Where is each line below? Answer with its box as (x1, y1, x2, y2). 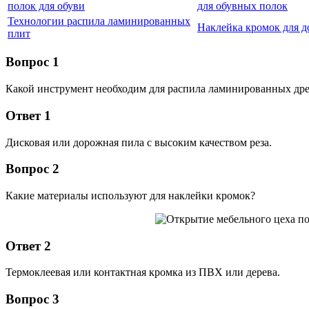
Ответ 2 (6, 238, 51, 253)
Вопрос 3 (6, 292, 59, 307)
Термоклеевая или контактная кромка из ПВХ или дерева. (6, 266, 280, 279)
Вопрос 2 (6, 161, 59, 177)
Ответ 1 (6, 108, 51, 123)
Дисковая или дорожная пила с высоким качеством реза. (6, 136, 272, 148)
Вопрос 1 (6, 54, 59, 70)
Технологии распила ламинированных (8, 14, 190, 27)
